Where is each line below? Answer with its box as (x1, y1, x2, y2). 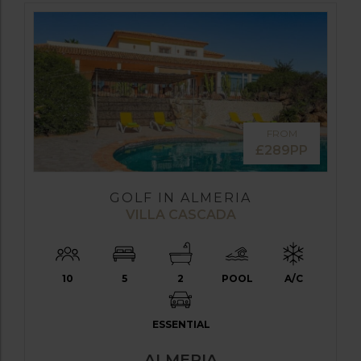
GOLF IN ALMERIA (110, 189, 251, 205)
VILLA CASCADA (125, 206, 236, 222)
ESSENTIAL (152, 317, 210, 330)
